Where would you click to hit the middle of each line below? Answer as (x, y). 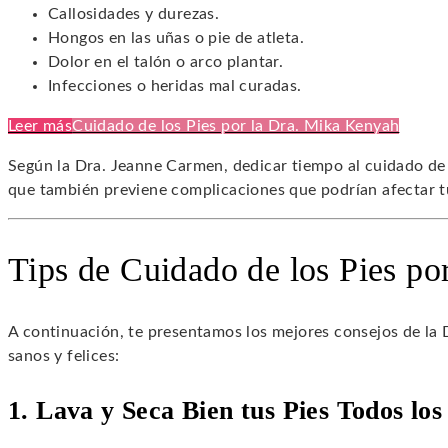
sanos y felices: (64, 356)
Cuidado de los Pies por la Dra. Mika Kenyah (236, 125)
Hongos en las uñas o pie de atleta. (176, 37)
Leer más (40, 125)
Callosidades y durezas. (134, 13)
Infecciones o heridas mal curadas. (175, 85)
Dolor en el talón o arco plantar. (166, 61)
